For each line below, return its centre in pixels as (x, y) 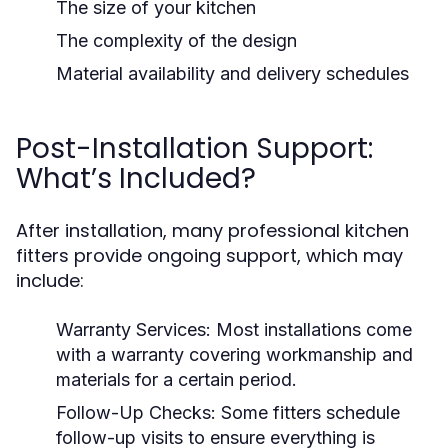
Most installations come (311, 329)
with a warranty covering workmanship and (234, 354)
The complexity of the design (176, 40)
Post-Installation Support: (194, 148)
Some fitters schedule (308, 412)
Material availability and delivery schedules (232, 73)
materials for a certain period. (176, 379)
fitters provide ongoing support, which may (209, 255)
